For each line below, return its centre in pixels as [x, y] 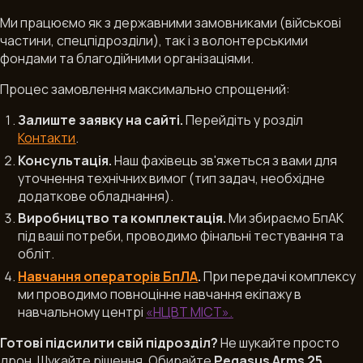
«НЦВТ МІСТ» [188, 312]
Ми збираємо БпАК [285, 218]
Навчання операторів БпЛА [108, 276]
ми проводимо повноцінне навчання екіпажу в [160, 294]
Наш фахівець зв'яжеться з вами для [225, 160]
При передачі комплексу [279, 276]
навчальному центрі [82, 312]
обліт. [36, 254]
